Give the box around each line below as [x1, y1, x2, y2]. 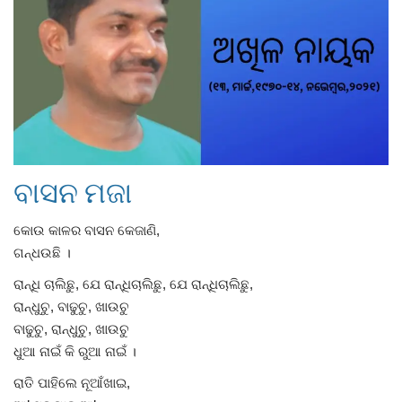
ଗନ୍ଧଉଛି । [13, 244, 71, 260]
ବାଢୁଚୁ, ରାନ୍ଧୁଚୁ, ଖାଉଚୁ [13, 320, 129, 336]
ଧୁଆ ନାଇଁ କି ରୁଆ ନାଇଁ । [13, 343, 136, 359]
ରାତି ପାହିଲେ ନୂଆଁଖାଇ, [13, 374, 130, 390]
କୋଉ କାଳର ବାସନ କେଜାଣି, [13, 222, 160, 238]
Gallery [13, 32, 59, 48]
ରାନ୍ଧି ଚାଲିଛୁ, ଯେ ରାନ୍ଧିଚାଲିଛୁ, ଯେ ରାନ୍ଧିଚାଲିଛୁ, [13, 275, 253, 292]
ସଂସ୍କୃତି [13, 170, 56, 185]
